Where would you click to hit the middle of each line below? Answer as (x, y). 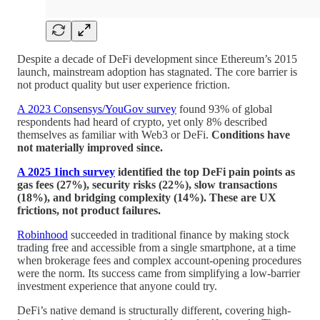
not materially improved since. (90, 148)
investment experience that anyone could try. (117, 286)
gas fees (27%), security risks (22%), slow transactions (147, 185)
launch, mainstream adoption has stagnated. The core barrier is (157, 72)
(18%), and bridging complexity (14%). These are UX (147, 198)
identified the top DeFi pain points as (205, 172)
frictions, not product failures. (89, 211)
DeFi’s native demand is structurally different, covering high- (154, 311)
